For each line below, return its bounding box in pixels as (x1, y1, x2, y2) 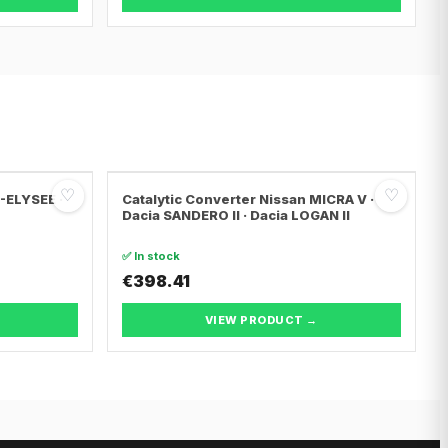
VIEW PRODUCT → (204, 312, 318, 327)
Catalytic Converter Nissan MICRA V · (121, 190, 374, 207)
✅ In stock (121, 248, 180, 263)
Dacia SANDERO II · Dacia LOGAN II (121, 206, 350, 223)
